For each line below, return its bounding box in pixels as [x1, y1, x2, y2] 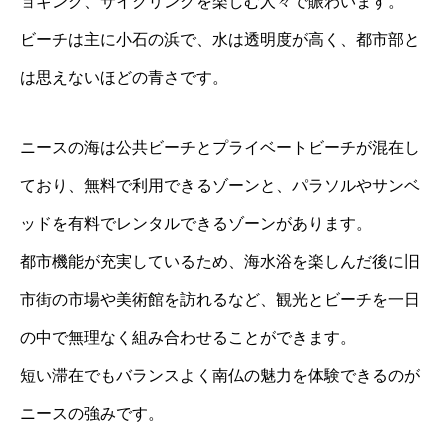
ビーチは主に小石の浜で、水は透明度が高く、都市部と [20, 31, 420, 49]
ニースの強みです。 [20, 405, 164, 423]
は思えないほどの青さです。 [20, 69, 228, 87]
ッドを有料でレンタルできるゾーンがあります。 [20, 215, 372, 233]
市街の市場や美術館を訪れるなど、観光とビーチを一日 [20, 291, 420, 309]
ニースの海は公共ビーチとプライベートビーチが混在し [20, 139, 420, 157]
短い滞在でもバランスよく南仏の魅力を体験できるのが [20, 367, 420, 385]
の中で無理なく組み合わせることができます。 [20, 329, 356, 347]
